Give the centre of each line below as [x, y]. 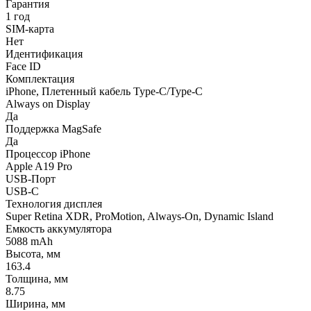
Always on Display [48, 104]
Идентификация [44, 54]
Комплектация [40, 79]
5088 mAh [29, 242]
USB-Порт [31, 179]
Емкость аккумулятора [59, 229]
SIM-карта [30, 29]
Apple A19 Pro [39, 167]
